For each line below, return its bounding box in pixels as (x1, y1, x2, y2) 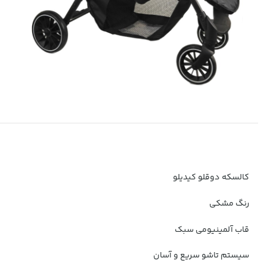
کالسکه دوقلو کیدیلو (173, 171, 249, 184)
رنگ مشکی (209, 197, 249, 210)
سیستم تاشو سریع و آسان (153, 249, 249, 263)
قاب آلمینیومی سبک (175, 223, 249, 237)
